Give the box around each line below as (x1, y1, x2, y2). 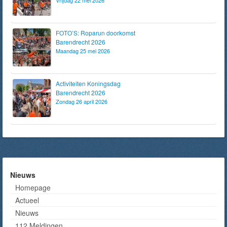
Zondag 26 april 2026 (56, 97, 107, 105)
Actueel (15, 195, 39, 205)
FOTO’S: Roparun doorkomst (56, 28, 135, 37)
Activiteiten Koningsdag (56, 79, 121, 88)
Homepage (15, 182, 51, 193)
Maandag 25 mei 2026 (56, 46, 110, 55)
